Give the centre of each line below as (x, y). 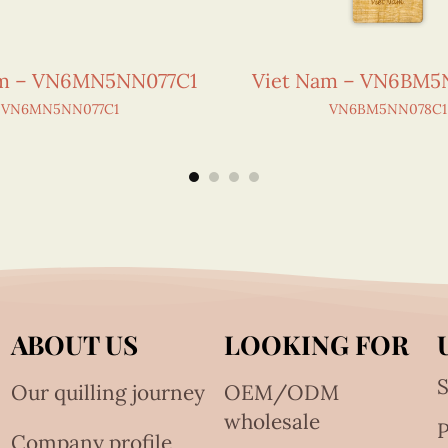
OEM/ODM (281, 393)
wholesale (271, 422)
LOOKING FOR (316, 345)
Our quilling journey (108, 393)
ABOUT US (75, 345)
